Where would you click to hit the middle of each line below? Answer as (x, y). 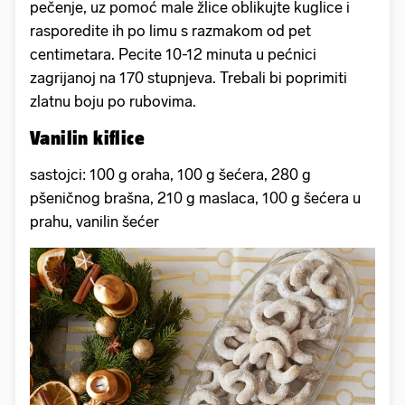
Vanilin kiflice (87, 137)
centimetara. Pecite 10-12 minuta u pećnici (173, 54)
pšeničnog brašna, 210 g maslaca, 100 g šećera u (195, 198)
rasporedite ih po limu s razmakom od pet (170, 30)
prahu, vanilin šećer (94, 221)
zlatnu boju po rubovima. (113, 101)
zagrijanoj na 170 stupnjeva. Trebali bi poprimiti (188, 77)
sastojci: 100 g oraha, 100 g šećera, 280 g (170, 174)
